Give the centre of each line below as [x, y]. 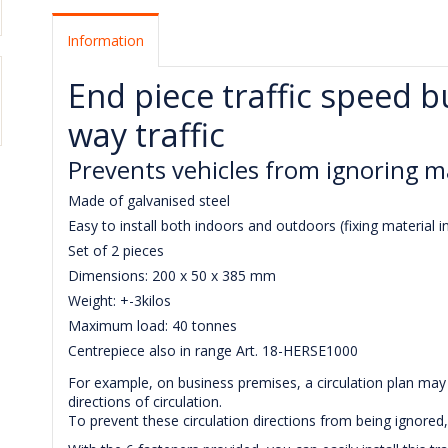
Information [106, 41]
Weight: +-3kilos [120, 301]
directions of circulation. [145, 402]
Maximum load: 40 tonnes [153, 326]
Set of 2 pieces [116, 251]
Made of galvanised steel [149, 201]
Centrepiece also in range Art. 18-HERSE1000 [213, 351]
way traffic [147, 133]
